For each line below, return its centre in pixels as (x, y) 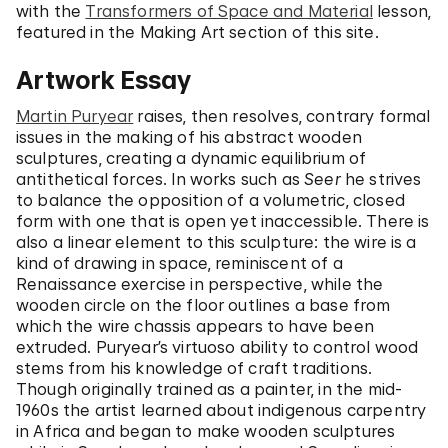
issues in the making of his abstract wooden (189, 137)
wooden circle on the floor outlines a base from (203, 305)
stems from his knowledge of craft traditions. (194, 368)
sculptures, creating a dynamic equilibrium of (191, 158)
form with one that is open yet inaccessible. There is (223, 221)
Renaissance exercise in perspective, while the (200, 284)
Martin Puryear (75, 116)
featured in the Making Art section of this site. (197, 32)
